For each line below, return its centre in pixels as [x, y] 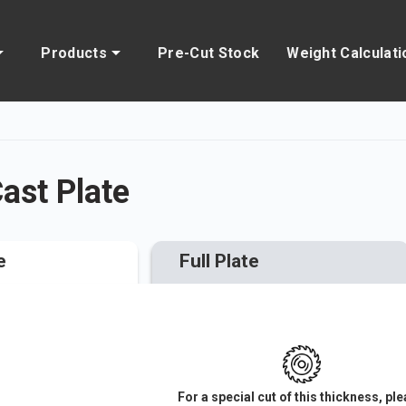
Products [74, 53]
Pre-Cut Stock [209, 53]
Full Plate [219, 261]
